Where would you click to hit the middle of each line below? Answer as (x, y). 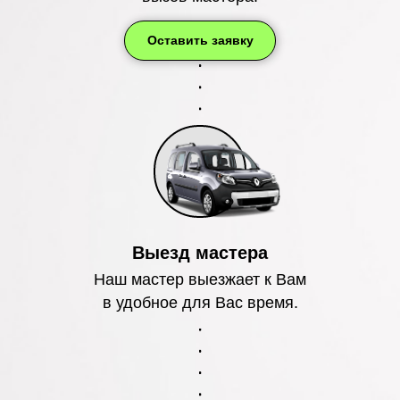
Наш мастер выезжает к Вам (200, 279)
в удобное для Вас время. (200, 302)
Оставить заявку (200, 40)
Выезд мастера (200, 252)
